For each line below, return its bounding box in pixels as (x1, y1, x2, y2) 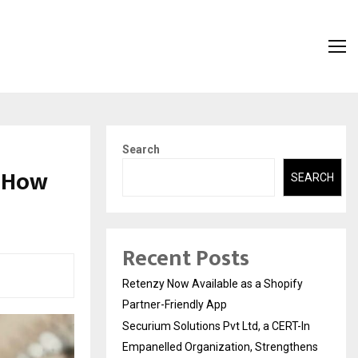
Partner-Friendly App (122, 298, 227, 312)
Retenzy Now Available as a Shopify (122, 277, 303, 291)
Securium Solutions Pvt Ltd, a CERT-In (122, 320, 310, 333)
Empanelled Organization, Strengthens (122, 340, 318, 354)
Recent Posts (122, 240, 249, 278)
